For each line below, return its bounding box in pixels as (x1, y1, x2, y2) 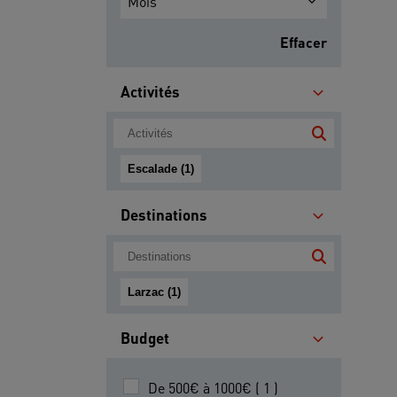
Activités (121, 82, 180, 102)
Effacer (280, 33, 327, 52)
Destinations (121, 205, 207, 225)
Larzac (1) (128, 285, 181, 300)
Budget (121, 328, 169, 348)
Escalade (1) (128, 162, 194, 176)
